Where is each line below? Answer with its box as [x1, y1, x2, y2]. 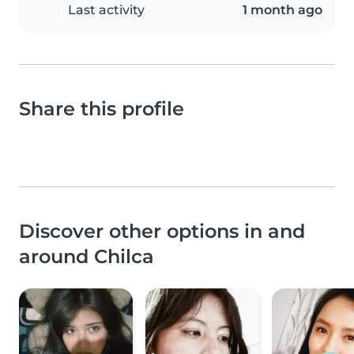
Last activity [68, 2, 145, 18]
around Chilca [19, 245, 154, 269]
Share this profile [19, 97, 184, 121]
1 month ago [243, 2, 322, 18]
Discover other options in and [19, 220, 305, 243]
